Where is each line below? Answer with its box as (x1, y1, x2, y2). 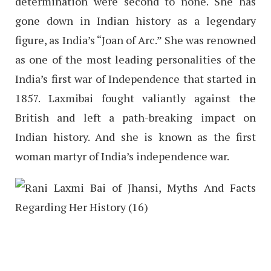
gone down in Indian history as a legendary (15, 13, 256, 28)
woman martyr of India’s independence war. (15, 148, 229, 163)
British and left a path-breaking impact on (15, 109, 256, 125)
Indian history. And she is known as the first (15, 129, 256, 144)
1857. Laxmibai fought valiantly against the (15, 90, 256, 105)
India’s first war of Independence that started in (15, 71, 256, 86)
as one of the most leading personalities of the (15, 51, 256, 67)
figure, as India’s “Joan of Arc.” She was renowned (15, 32, 256, 47)
